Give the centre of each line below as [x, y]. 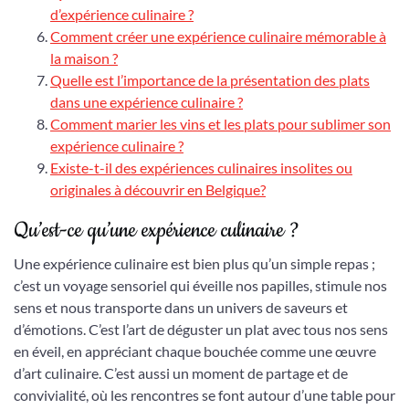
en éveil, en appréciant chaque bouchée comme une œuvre [195, 351]
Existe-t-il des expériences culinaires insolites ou [201, 168]
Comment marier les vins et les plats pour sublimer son [220, 124]
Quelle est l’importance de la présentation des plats [210, 80]
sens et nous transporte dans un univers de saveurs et [181, 307]
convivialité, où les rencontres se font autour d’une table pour [204, 395]
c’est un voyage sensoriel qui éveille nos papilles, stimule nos [200, 285]
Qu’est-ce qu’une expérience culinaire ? [157, 231]
